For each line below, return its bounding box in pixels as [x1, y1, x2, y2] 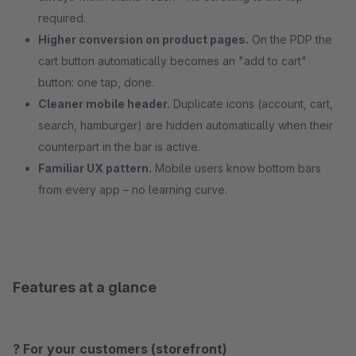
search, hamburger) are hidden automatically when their [38, 118, 333, 132]
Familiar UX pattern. [38, 161, 152, 175]
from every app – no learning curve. [38, 183, 227, 196]
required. [38, 11, 86, 25]
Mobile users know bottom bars [152, 161, 321, 175]
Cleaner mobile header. [38, 97, 170, 110]
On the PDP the [249, 33, 332, 46]
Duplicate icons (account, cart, [170, 97, 333, 110]
